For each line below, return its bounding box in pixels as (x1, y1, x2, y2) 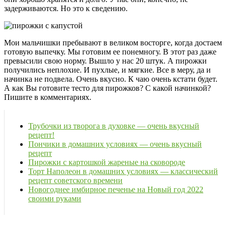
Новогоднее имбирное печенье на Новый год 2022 (28, 185, 203, 194)
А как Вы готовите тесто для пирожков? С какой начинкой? (4, 84, 211, 93)
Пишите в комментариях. (4, 93, 91, 102)
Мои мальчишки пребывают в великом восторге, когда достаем (4, 38, 222, 47)
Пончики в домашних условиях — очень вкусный (28, 140, 202, 149)
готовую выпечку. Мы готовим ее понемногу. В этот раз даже (4, 47, 216, 56)
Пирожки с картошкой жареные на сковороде (28, 158, 185, 167)
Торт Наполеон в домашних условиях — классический (28, 167, 218, 176)
